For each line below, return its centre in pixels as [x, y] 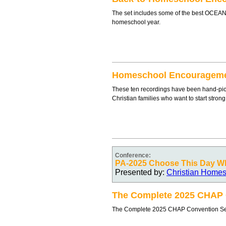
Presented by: [141, 172]
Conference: [133, 155]
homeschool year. [136, 22]
